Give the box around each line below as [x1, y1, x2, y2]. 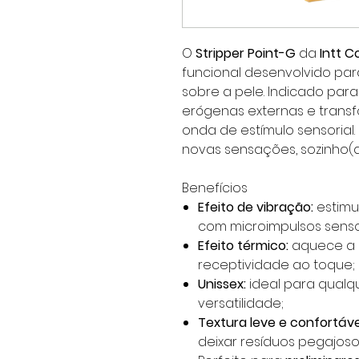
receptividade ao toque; [198, 256, 355, 274]
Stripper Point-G [196, 44, 296, 63]
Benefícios [182, 179, 248, 197]
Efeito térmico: [198, 236, 288, 255]
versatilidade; [198, 294, 284, 313]
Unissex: [198, 275, 246, 293]
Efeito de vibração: [198, 198, 313, 216]
